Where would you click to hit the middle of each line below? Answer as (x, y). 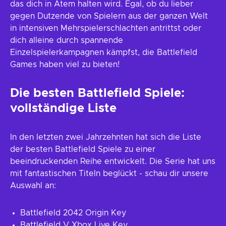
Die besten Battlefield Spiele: (97, 93)
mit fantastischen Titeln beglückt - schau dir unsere (109, 174)
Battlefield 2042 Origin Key (73, 213)
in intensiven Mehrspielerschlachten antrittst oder (106, 28)
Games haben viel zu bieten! (65, 65)
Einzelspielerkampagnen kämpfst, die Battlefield (104, 52)
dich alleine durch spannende (67, 40)
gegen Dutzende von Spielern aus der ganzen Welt (109, 16)
